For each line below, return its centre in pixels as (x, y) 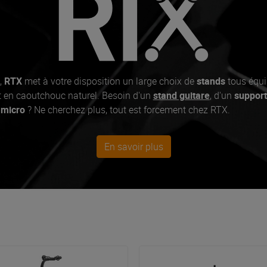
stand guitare (181, 95)
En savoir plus (136, 146)
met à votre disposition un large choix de (109, 81)
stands (209, 81)
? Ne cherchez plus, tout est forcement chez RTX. (128, 109)
